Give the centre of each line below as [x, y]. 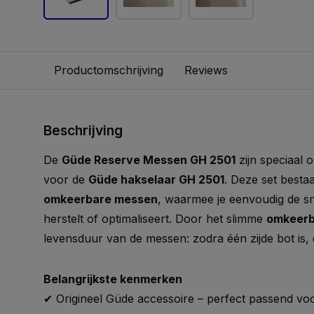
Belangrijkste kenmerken [113, 279]
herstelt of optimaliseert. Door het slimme [155, 219]
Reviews [206, 70]
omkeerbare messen [101, 199]
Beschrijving [83, 130]
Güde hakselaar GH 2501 [156, 179]
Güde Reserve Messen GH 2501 [149, 160]
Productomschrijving [109, 70]
